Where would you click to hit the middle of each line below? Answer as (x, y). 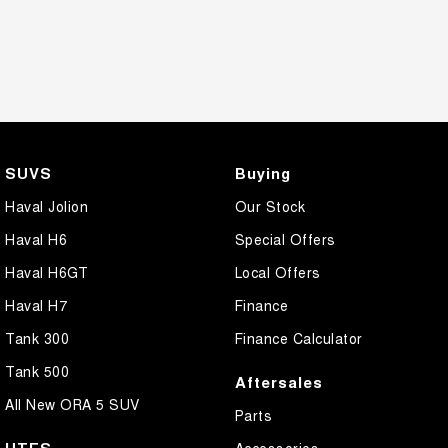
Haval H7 (36, 305)
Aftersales (278, 382)
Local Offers (277, 272)
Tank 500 (37, 371)
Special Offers (285, 239)
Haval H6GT (46, 272)
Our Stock (269, 206)
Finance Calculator (298, 338)
